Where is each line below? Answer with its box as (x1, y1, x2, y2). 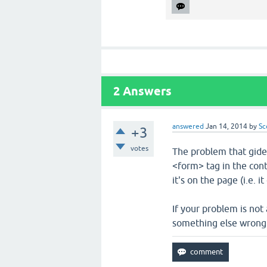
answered (172, 122, 204, 131)
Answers (120, 84, 172, 98)
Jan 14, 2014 (206, 122, 248, 131)
